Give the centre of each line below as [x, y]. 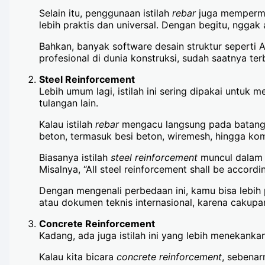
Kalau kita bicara [78, 257]
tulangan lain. [69, 103]
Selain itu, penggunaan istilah [106, 13]
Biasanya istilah [75, 157]
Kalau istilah [67, 124]
